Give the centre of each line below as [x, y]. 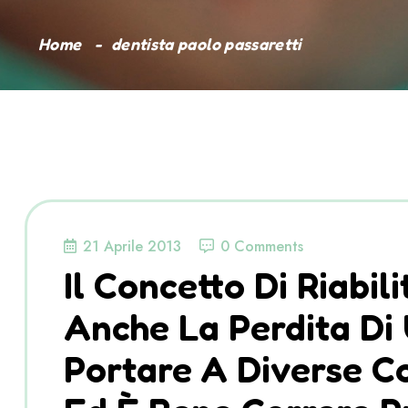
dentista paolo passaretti [206, 44]
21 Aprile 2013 [132, 247]
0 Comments [262, 247]
